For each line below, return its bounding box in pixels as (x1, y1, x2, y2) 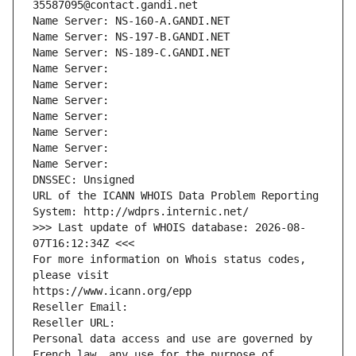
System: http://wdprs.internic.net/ (33, 205, 249, 219)
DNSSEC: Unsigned (33, 173, 134, 187)
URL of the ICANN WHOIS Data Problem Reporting (33, 189, 319, 203)
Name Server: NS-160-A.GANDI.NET (33, 14, 230, 28)
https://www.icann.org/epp (33, 284, 192, 298)
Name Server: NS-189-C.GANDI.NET (33, 46, 230, 60)
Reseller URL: (33, 316, 122, 330)
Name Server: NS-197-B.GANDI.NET (33, 30, 230, 44)
